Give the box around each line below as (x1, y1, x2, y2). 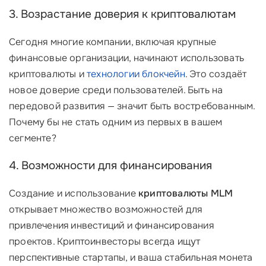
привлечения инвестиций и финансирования (9, 219, 214, 232)
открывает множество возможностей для (9, 203, 202, 216)
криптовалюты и (9, 68, 87, 80)
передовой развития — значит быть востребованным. (9, 100, 255, 112)
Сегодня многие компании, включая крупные (9, 36, 216, 48)
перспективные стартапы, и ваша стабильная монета (9, 251, 253, 264)
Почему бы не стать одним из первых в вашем (9, 116, 223, 128)
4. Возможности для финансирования (9, 159, 212, 173)
